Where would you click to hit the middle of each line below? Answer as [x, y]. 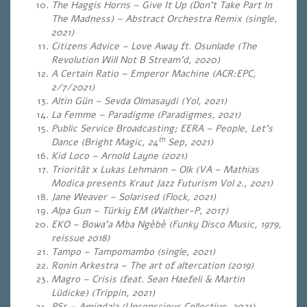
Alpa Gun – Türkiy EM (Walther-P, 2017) [140, 211]
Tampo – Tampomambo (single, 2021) [133, 252]
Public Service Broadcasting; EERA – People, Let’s [162, 128]
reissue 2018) [81, 238]
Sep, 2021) [189, 142]
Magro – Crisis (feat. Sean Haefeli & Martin [148, 279]
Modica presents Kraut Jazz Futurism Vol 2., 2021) [162, 183]
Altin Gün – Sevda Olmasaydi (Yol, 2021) [139, 101]
